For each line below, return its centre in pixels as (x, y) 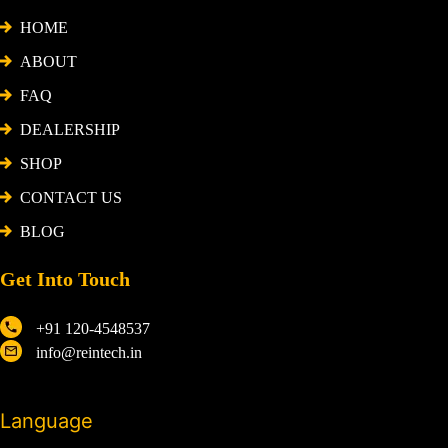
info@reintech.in (89, 352)
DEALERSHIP (70, 129)
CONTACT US (71, 197)
